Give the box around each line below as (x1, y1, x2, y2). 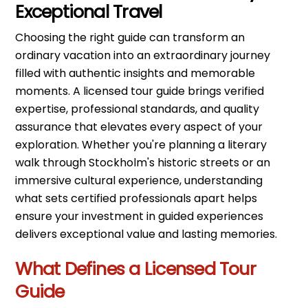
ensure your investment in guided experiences (15, 208, 264, 225)
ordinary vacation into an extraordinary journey (15, 47, 271, 64)
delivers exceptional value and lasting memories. (15, 226, 278, 243)
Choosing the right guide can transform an (15, 30, 245, 46)
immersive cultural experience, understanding (15, 173, 263, 189)
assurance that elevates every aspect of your (15, 119, 263, 135)
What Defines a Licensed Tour (15, 256, 256, 282)
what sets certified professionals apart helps (15, 190, 258, 207)
